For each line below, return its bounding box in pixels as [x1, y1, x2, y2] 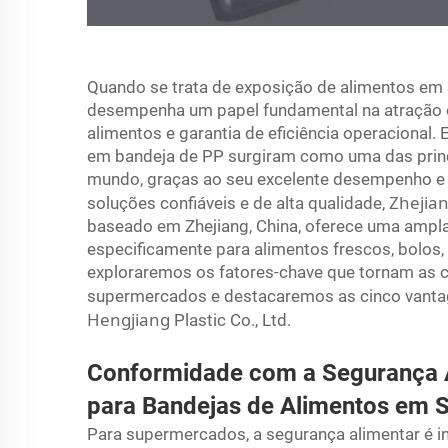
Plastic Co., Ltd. [174, 309, 291, 330]
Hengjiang [87, 307, 174, 331]
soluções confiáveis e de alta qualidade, [87, 192, 389, 213]
